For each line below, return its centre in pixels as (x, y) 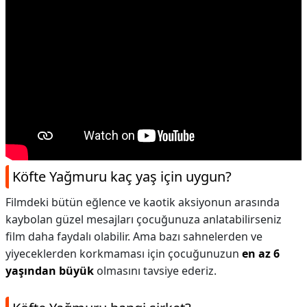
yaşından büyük (50, 271)
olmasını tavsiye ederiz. (155, 271)
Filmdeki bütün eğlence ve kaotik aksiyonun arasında (143, 202)
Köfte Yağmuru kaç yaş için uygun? (122, 176)
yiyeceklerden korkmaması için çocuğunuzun (124, 254)
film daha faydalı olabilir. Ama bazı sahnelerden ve (134, 236)
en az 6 (261, 254)
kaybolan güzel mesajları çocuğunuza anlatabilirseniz (144, 219)
